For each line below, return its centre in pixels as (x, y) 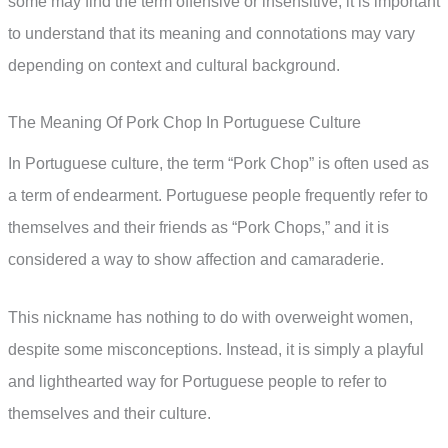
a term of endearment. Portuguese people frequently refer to (218, 196)
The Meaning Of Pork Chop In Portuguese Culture (184, 123)
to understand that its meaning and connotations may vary (211, 33)
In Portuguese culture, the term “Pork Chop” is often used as (218, 164)
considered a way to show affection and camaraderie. (196, 260)
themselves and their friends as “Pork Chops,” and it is (198, 228)
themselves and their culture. (109, 413)
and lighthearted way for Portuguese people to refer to (197, 381)
